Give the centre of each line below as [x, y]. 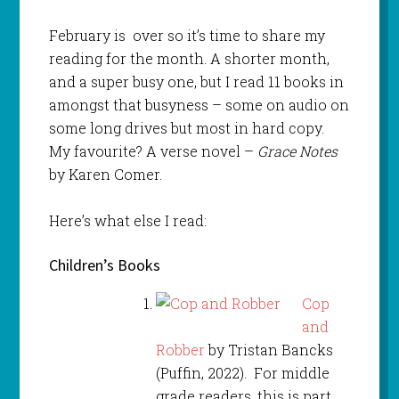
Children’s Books [104, 265]
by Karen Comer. [105, 175]
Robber [180, 350]
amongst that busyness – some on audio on [199, 105]
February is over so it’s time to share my [187, 36]
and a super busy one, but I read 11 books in [196, 82]
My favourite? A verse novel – [153, 151]
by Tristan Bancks [269, 350]
